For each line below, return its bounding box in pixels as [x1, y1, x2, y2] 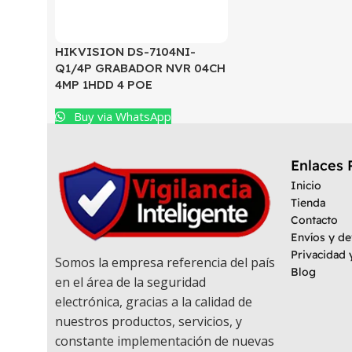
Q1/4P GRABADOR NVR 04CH [55, 60, 225, 75]
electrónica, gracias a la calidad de [55, 292, 252, 310]
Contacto [291, 213, 338, 227]
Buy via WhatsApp [71, 108, 172, 124]
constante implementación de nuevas [55, 332, 274, 350]
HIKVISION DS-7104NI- [55, 44, 196, 59]
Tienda [291, 196, 325, 210]
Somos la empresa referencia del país [55, 253, 275, 271]
